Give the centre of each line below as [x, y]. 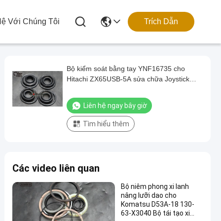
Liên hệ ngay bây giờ [115, 106]
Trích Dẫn [161, 21]
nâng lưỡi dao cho [149, 195]
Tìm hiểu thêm [106, 124]
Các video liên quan [56, 168]
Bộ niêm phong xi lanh [155, 186]
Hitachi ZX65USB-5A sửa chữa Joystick [128, 79]
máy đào [80, 89]
